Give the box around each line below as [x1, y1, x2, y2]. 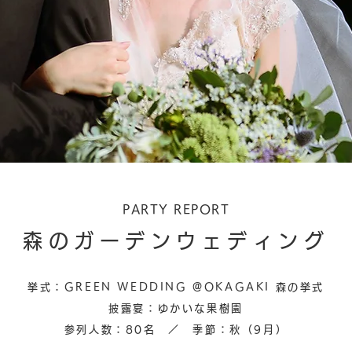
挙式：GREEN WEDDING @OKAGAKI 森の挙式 [27, 282, 324, 292]
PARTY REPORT [123, 203, 229, 215]
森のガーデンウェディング [23, 231, 329, 251]
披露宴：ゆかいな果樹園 [108, 303, 244, 313]
